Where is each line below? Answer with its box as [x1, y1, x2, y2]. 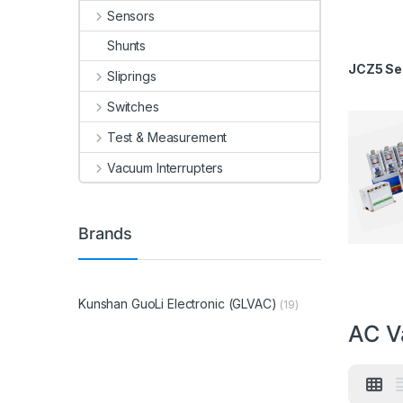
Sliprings [106, 68, 157, 85]
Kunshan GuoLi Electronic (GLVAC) [78, 295, 277, 311]
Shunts [107, 38, 147, 54]
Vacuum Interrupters [106, 159, 224, 175]
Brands [78, 223, 133, 243]
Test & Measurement [106, 129, 228, 145]
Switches [106, 99, 159, 114]
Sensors [106, 7, 155, 23]
